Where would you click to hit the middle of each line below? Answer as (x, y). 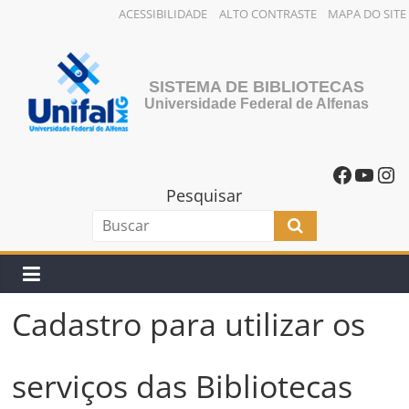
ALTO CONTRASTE (267, 14)
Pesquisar (204, 195)
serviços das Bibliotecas (183, 386)
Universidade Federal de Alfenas (257, 104)
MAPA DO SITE (367, 14)
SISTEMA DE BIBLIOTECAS (257, 87)
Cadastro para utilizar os (189, 324)
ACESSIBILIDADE (163, 14)
